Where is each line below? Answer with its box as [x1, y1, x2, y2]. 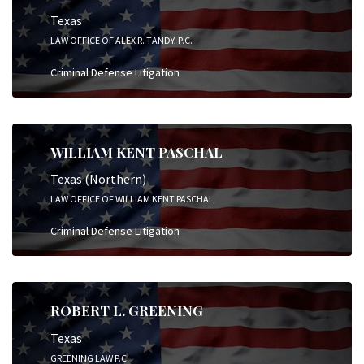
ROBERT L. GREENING [50, 301, 203, 319]
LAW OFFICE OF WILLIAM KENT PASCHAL [50, 193, 214, 205]
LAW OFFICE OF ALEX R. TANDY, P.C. [50, 33, 193, 46]
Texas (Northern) [50, 171, 146, 187]
